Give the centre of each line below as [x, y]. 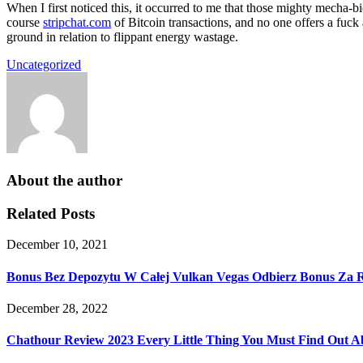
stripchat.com [77, 23]
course [25, 23]
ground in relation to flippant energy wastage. [122, 37]
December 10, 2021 [57, 245]
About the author [64, 180]
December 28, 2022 [57, 308]
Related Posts [51, 213]
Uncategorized [44, 65]
